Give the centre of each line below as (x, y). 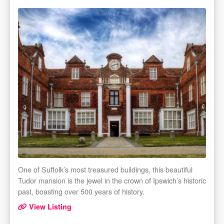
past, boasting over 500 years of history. (81, 191)
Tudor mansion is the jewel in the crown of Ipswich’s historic (112, 180)
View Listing (49, 207)
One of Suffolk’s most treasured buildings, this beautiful (105, 169)
